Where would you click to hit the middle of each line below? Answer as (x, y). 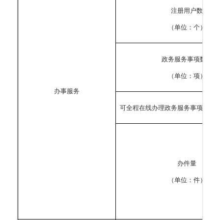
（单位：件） (187, 180)
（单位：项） (187, 76)
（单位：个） (187, 27)
